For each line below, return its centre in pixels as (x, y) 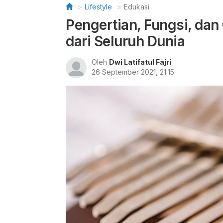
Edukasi (137, 7)
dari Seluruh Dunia (125, 41)
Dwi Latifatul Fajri (140, 62)
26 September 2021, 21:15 (133, 72)
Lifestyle (98, 7)
